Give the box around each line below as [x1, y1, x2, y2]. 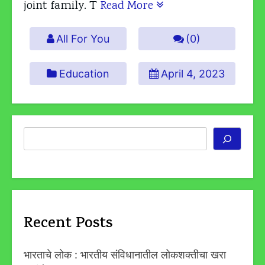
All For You [56, 32, 110, 45]
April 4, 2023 [161, 67, 225, 80]
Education [59, 67, 109, 80]
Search [23, 128, 60, 141]
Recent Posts [24, 212, 112, 236]
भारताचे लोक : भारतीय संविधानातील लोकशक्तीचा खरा [24, 248, 226, 261]
